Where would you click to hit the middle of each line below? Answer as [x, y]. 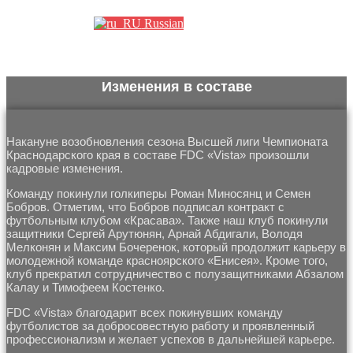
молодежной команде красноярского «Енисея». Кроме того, [167, 261]
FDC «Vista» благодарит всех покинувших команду [145, 313]
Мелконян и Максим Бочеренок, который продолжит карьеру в [176, 247]
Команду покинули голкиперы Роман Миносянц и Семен [158, 194]
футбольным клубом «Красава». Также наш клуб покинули [167, 221]
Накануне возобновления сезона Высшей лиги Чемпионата [167, 142]
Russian [163, 23]
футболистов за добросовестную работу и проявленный [160, 326]
